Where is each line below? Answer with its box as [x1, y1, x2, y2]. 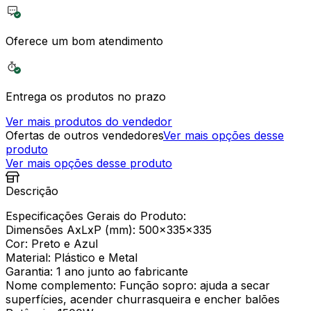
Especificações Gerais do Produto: [6, 208, 186, 223]
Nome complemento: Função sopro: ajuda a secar [6, 278, 270, 292]
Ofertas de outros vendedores [6, 128, 163, 142]
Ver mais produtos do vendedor [6, 114, 172, 128]
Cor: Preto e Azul [6, 236, 98, 251]
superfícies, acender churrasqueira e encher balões [6, 292, 280, 306]
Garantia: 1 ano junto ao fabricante [6, 264, 188, 278]
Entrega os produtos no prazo [6, 89, 166, 103]
